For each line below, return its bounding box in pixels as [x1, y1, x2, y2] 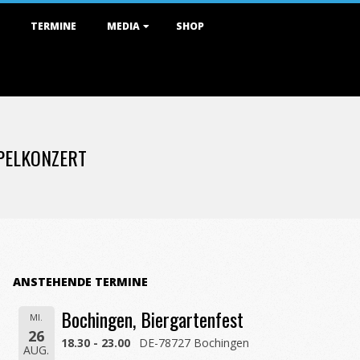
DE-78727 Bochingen [139, 335, 250, 350]
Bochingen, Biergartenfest [61, 305, 244, 333]
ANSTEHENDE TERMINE [13, 274, 148, 289]
